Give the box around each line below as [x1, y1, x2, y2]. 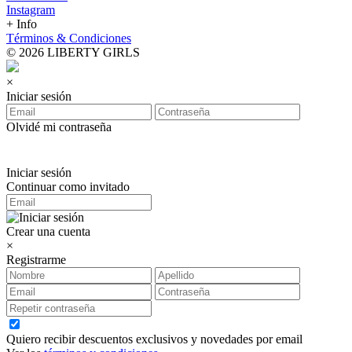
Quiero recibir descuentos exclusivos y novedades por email [6, 332, 302, 346]
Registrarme [6, 253, 66, 266]
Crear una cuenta [6, 225, 90, 238]
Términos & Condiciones [6, 31, 131, 45]
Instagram [6, 3, 55, 16]
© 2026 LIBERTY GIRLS [6, 46, 140, 59]
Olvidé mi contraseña [6, 120, 112, 134]
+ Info [6, 17, 37, 31]
